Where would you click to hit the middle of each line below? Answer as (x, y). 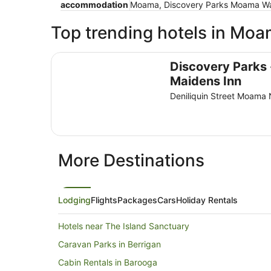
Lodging (74, 200)
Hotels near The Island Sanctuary (124, 226)
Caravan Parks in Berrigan (109, 244)
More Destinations (131, 161)
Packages (137, 200)
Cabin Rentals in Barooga (108, 263)
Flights (104, 200)
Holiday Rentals (207, 200)
